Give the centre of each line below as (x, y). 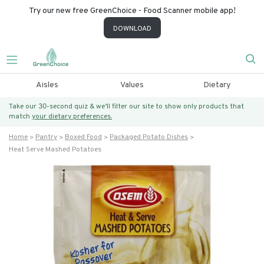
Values (132, 85)
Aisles (47, 85)
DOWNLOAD (132, 29)
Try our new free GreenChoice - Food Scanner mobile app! (132, 11)
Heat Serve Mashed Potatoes (55, 150)
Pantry (46, 137)
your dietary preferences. (72, 117)
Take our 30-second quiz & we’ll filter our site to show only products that (126, 107)
